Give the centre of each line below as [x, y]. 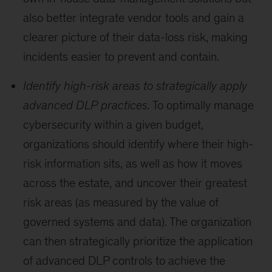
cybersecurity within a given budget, [114, 124]
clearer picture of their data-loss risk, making [136, 37]
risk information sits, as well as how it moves [133, 163]
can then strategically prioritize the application [138, 241]
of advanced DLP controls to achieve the [124, 260]
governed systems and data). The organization [138, 222]
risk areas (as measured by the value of [121, 202]
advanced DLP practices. [87, 105]
